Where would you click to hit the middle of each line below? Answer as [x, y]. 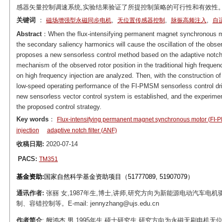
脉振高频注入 [189, 20]
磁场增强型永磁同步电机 [79, 20]
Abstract [29, 34]
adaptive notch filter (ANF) [82, 130]
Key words [32, 119]
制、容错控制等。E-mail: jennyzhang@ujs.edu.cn [90, 203]
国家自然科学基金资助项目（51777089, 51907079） [119, 177]
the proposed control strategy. [59, 107]
